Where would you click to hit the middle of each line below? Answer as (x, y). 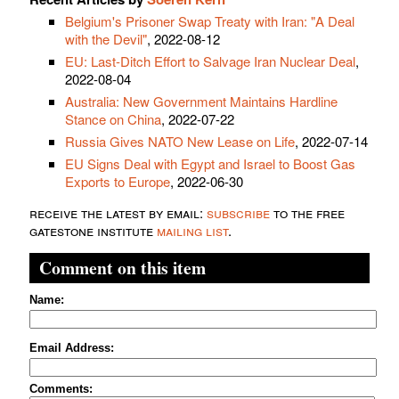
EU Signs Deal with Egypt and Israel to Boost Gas (210, 163)
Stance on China (113, 118)
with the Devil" (106, 38)
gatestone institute (93, 230)
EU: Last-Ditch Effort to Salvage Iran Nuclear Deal (210, 61)
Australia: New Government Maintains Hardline (201, 101)
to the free (307, 212)
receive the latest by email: (118, 212)
